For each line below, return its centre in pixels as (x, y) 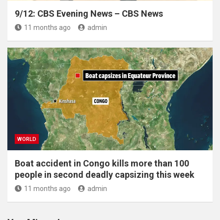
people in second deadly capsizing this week (105, 174)
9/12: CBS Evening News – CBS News (89, 13)
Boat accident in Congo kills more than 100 (102, 163)
